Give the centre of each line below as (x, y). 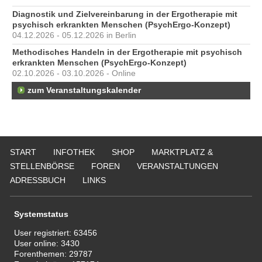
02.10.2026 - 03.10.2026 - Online (74, 74)
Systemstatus (42, 214)
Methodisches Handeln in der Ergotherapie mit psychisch (127, 53)
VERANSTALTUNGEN (177, 166)
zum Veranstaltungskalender (84, 91)
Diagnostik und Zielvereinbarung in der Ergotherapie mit (125, 15)
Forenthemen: (42, 254)
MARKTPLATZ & (182, 152)
